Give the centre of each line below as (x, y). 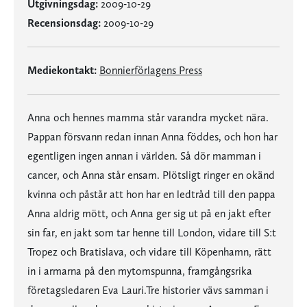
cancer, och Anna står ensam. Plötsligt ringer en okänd (151, 175)
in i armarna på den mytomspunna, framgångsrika (140, 271)
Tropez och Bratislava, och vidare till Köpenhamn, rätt (149, 252)
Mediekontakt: (62, 70)
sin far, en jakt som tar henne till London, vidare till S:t (152, 233)
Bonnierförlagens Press (151, 70)
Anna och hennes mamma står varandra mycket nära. (148, 118)
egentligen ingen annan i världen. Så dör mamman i (144, 156)
